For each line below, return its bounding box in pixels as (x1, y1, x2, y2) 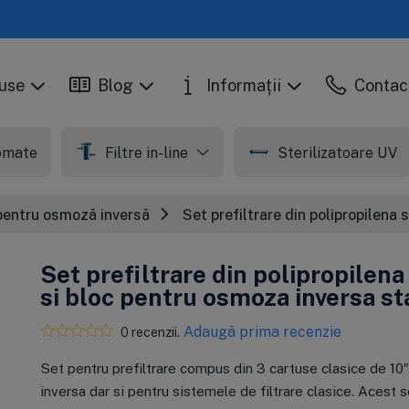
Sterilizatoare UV (277, 142, 397, 162)
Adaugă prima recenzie (183, 322, 341, 341)
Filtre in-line (104, 142, 192, 162)
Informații (206, 75, 282, 95)
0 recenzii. (120, 323, 180, 340)
